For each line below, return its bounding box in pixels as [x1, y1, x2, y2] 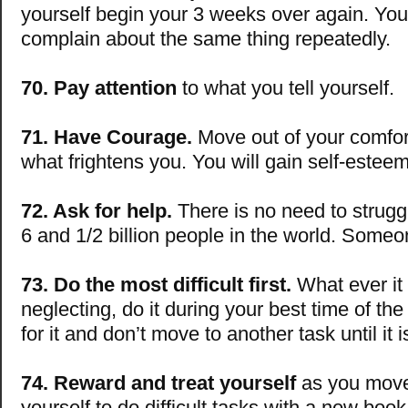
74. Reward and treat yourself [21, 372, 296, 395]
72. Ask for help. [21, 199, 172, 223]
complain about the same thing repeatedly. [21, 27, 391, 51]
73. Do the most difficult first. [21, 273, 291, 297]
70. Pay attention [21, 76, 177, 100]
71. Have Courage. [21, 126, 192, 149]
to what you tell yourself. [177, 76, 394, 100]
